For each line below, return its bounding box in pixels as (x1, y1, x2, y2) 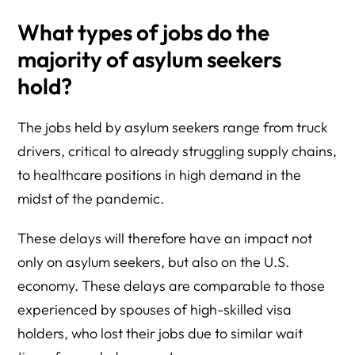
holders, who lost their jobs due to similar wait (17, 324, 303, 342)
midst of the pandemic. (17, 189, 165, 208)
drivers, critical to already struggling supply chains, (17, 142, 338, 160)
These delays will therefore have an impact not (17, 229, 313, 247)
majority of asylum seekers (17, 45, 282, 73)
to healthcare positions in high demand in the (17, 166, 302, 184)
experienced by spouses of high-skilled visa (17, 300, 292, 319)
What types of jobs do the (17, 18, 270, 46)
